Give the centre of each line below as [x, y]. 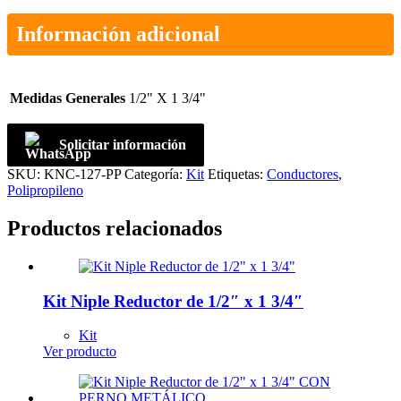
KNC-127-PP [82, 175]
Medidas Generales [68, 98]
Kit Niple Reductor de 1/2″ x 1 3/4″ [173, 301]
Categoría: [155, 175]
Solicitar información [123, 145]
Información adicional [118, 34]
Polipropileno [45, 191]
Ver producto [80, 352]
